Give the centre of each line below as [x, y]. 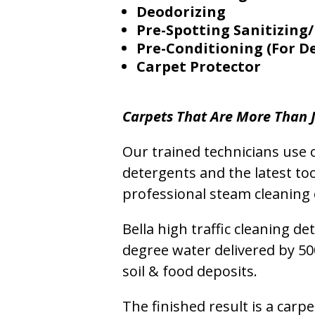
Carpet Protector [199, 66]
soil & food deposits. [190, 271]
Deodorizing [181, 11]
